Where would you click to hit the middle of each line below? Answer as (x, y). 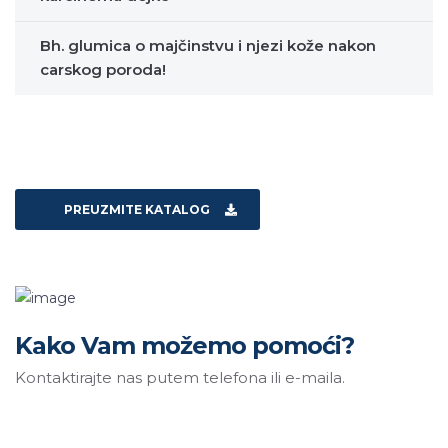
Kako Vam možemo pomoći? (184, 345)
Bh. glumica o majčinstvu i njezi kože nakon (208, 46)
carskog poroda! (103, 70)
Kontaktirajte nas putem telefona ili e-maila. (180, 377)
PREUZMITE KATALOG (137, 210)
